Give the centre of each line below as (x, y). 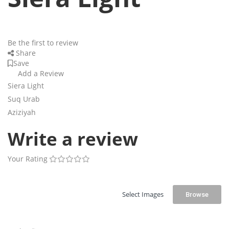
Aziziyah (22, 112)
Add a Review (40, 74)
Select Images (143, 194)
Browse (197, 195)
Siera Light (26, 86)
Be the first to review (43, 43)
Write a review (75, 139)
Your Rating (28, 159)
